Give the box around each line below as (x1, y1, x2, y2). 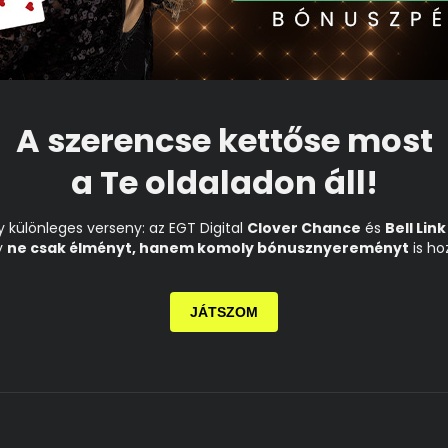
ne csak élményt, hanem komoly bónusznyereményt (7, 238, 409, 258)
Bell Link (385, 218, 446, 238)
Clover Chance (247, 218, 361, 238)
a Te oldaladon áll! (70, 160, 378, 205)
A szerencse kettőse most (15, 118, 433, 163)
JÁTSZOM (190, 304, 258, 320)
